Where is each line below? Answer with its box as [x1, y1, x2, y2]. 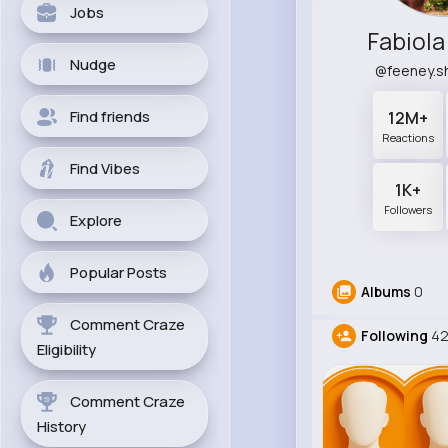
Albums [360, 282, 411, 302]
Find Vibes [70, 158, 140, 179]
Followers [384, 202, 433, 218]
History [37, 416, 86, 437]
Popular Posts [70, 262, 167, 283]
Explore [70, 210, 122, 231]
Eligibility [37, 339, 96, 360]
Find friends [70, 106, 150, 127]
